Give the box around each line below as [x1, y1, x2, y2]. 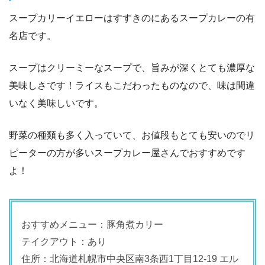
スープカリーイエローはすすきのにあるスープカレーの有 [9, 12, 255, 23]
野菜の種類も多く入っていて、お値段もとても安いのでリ [9, 130, 255, 140]
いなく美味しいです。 [9, 98, 104, 108]
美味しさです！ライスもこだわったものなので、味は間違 [9, 80, 255, 91]
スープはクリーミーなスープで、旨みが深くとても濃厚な [9, 62, 255, 73]
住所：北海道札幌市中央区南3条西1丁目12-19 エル [21, 253, 238, 264]
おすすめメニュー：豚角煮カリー [21, 219, 163, 230]
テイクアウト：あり [21, 236, 106, 247]
